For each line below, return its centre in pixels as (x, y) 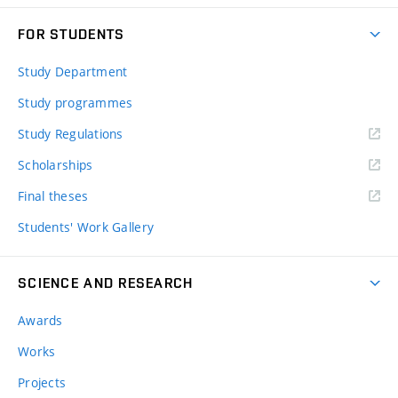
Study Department (73, 72)
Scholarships (56, 165)
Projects (42, 383)
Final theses (53, 196)
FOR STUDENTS (72, 35)
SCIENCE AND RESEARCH (106, 283)
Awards (40, 321)
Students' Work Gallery (86, 227)
